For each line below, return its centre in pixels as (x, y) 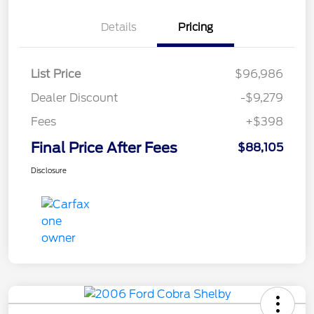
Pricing (196, 27)
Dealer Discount (75, 97)
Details (118, 27)
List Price (56, 74)
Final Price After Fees (104, 148)
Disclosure (49, 170)
